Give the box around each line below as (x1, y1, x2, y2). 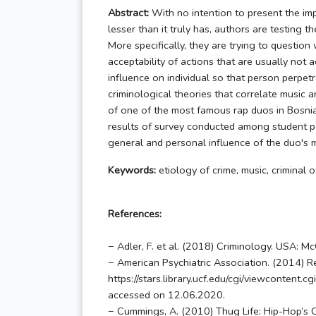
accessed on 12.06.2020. (108, 288, 225, 303)
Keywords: (108, 163, 156, 178)
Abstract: (108, 6, 149, 20)
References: (108, 207, 162, 221)
